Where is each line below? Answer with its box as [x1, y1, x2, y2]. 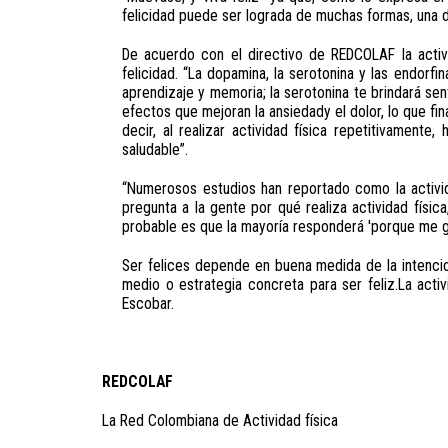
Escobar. [122, 294, 174, 314]
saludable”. [122, 140, 188, 160]
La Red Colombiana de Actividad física [102, 411, 338, 431]
